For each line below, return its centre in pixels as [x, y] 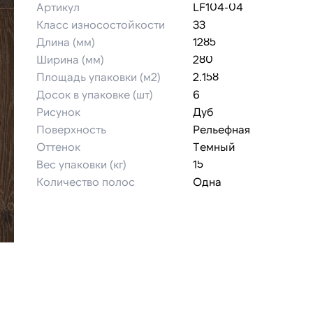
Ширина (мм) [70, 59]
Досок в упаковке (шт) [95, 94]
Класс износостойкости [101, 24]
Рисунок [58, 111]
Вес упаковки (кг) [81, 164]
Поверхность [71, 129]
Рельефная [221, 129]
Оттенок [58, 146]
